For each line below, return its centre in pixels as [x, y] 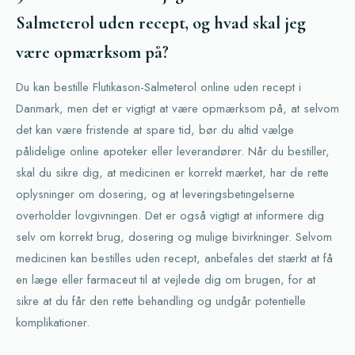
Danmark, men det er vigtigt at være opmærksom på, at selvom [177, 109]
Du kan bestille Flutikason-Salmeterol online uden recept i [158, 87]
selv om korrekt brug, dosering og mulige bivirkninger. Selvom [174, 237]
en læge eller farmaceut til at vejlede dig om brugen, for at [166, 280]
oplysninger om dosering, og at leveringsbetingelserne [155, 194]
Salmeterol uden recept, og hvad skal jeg [161, 23]
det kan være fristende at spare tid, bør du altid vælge [155, 130]
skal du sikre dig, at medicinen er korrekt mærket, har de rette [172, 173]
